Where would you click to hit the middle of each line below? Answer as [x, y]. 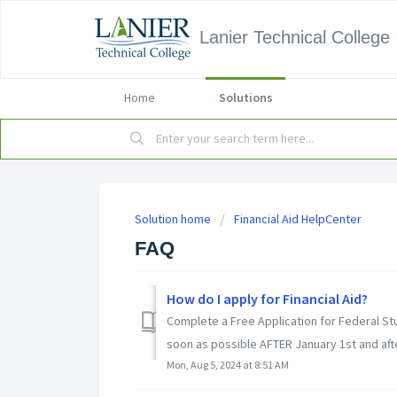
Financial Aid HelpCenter [298, 219]
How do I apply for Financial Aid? [267, 298]
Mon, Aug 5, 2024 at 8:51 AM [228, 364]
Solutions [245, 97]
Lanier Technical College [295, 37]
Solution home [174, 219]
